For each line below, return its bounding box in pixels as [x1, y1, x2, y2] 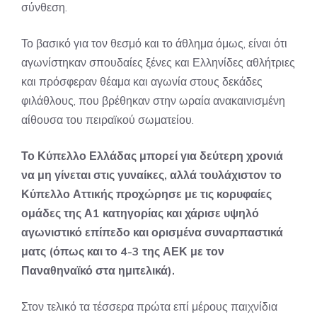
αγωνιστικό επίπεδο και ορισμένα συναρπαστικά [21, 225, 283, 239]
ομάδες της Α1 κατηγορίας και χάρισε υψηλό [21, 206, 259, 220]
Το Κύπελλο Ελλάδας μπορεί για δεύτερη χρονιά [21, 149, 283, 163]
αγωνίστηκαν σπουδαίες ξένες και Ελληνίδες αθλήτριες [21, 55, 295, 69]
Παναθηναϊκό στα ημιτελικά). [21, 263, 175, 277]
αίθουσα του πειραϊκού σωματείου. [21, 113, 194, 127]
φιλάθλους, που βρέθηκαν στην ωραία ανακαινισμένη [21, 93, 285, 108]
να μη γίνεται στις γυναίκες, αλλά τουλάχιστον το [21, 168, 282, 182]
